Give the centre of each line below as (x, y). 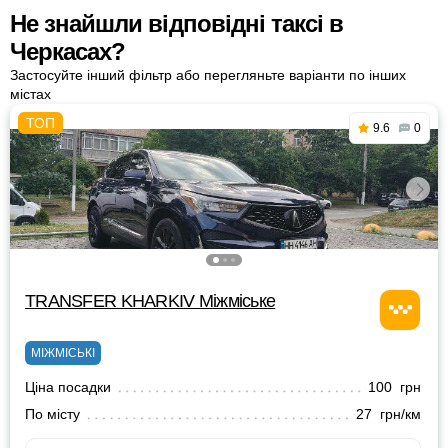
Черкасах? (68, 51)
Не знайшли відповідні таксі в (177, 23)
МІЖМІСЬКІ (63, 353)
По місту (52, 414)
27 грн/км (388, 414)
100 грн (394, 387)
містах (30, 94)
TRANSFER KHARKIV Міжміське (150, 301)
